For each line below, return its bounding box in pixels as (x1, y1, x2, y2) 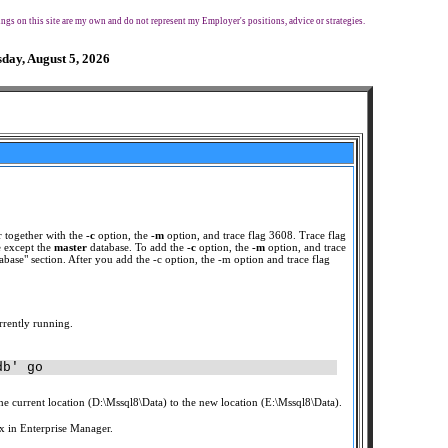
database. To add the (87, 241, 187, 253)
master (54, 241, 87, 253)
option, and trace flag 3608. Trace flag (164, 229, 346, 241)
